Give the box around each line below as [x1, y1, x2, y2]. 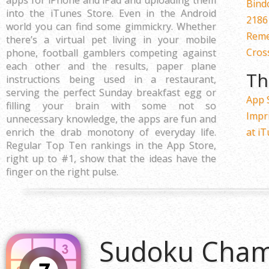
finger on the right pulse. [6, 165, 118, 178]
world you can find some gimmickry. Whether [6, 20, 216, 33]
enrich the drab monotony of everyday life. [6, 125, 216, 139]
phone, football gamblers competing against [6, 46, 216, 59]
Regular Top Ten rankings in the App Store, [6, 139, 216, 152]
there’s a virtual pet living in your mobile [6, 33, 216, 46]
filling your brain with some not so [6, 99, 216, 112]
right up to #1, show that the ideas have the [6, 152, 216, 165]
